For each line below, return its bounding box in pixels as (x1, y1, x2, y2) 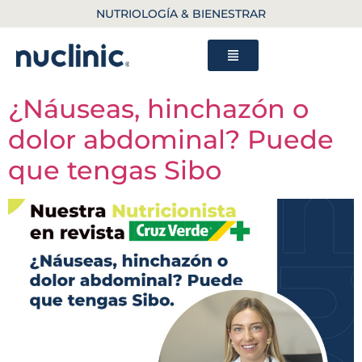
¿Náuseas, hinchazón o (8, 93, 309, 124)
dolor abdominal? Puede (8, 124, 334, 155)
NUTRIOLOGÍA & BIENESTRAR (96, 6, 266, 21)
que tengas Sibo (8, 154, 221, 186)
